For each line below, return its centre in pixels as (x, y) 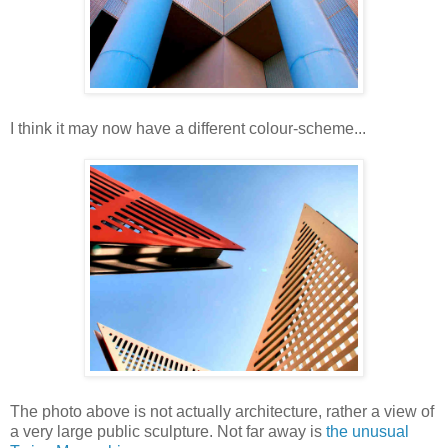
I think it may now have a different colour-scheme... (188, 129)
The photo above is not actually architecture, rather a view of (222, 412)
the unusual (367, 432)
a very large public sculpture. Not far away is (168, 432)
